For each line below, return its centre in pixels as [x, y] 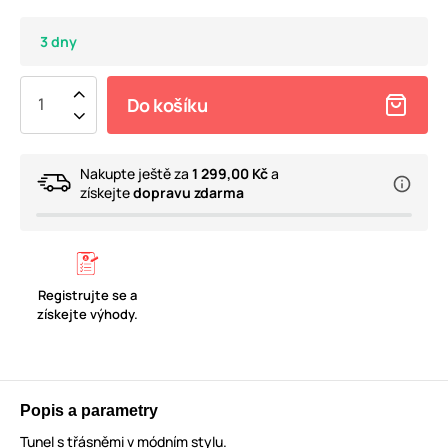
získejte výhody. [88, 314]
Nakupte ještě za [136, 174]
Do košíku [167, 105]
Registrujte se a [88, 295]
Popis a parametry [89, 411]
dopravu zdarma [188, 193]
